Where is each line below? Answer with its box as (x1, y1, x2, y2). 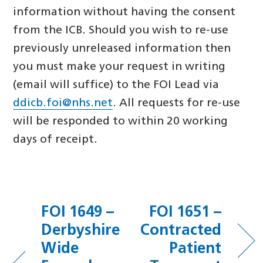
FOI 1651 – (149, 205, 222, 220)
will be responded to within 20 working (13, 116, 228, 127)
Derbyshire (41, 223, 120, 238)
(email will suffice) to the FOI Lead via (13, 79, 220, 91)
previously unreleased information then (13, 43, 231, 55)
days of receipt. (13, 134, 98, 146)
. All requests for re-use (113, 97, 241, 109)
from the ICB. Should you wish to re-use (13, 25, 229, 36)
